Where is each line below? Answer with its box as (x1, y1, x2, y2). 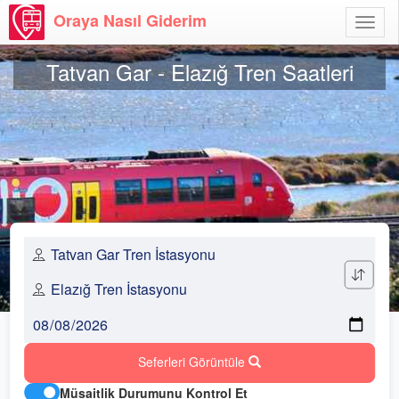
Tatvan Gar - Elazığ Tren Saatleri (45, 55, 354, 87)
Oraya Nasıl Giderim (53, 8, 207, 32)
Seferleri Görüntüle (138, 353, 248, 370)
